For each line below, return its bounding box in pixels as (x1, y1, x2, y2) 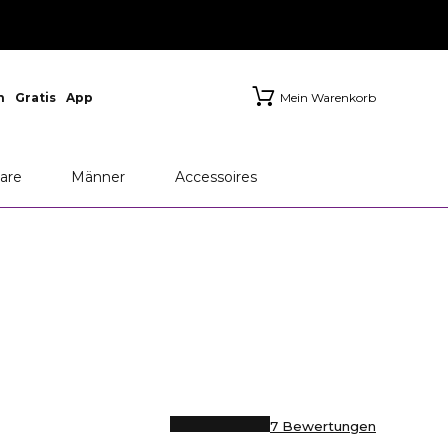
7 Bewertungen (270, 418, 376, 434)
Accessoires (174, 168, 257, 186)
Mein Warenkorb (280, 90, 376, 105)
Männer (70, 168, 125, 186)
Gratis (14, 90, 56, 105)
